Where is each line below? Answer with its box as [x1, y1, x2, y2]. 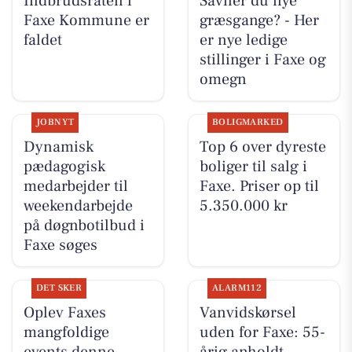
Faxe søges [23, 235, 97, 256]
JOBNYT [35, 116, 75, 129]
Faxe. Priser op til [199, 176, 319, 197]
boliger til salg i [199, 156, 307, 178]
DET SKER [35, 282, 82, 295]
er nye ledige [199, 29, 288, 50]
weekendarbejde [23, 196, 133, 217]
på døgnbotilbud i [23, 215, 145, 236]
